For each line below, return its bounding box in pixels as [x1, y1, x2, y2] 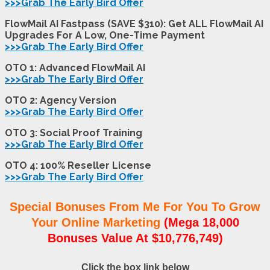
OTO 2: [5, 94, 40, 106]
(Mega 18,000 [163, 216, 239, 230]
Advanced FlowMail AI [39, 61, 145, 74]
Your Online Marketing [31, 216, 160, 230]
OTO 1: [5, 61, 39, 74]
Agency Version [40, 94, 116, 106]
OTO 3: [5, 127, 40, 139]
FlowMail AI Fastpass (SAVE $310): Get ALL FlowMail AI [5, 17, 263, 30]
